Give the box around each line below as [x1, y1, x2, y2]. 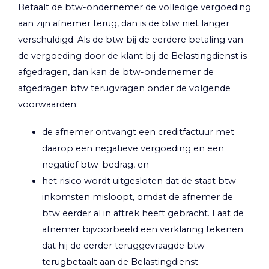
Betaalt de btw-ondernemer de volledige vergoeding [18, 1, 251, 13]
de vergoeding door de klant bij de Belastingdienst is [18, 50, 247, 61]
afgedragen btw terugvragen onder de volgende [18, 82, 231, 94]
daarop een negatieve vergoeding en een [42, 143, 224, 154]
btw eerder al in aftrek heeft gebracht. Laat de [42, 208, 244, 219]
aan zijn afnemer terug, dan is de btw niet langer [18, 17, 229, 29]
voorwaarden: [18, 98, 78, 110]
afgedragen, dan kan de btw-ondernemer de [18, 66, 214, 77]
